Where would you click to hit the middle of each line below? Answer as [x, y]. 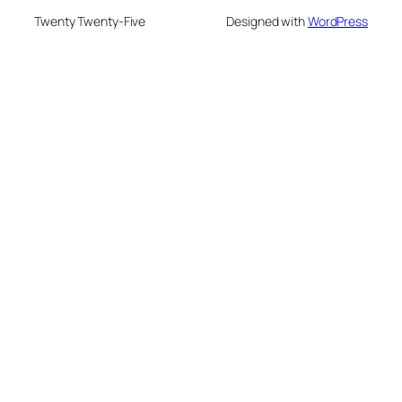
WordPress [337, 22]
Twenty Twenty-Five [90, 22]
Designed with [267, 22]
